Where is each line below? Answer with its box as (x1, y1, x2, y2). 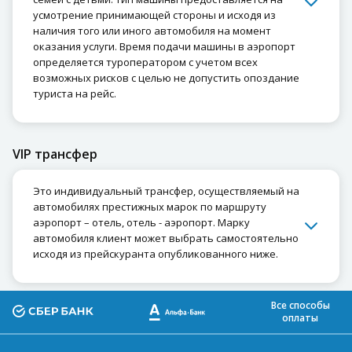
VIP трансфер (13, 145, 97, 163)
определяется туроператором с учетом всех (33, 54, 258, 69)
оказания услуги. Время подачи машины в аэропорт (33, 38, 295, 53)
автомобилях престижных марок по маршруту (33, 199, 266, 214)
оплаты (282, 310, 318, 324)
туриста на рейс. (33, 86, 116, 101)
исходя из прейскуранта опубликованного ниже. (33, 246, 278, 261)
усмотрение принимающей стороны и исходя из (33, 7, 276, 22)
